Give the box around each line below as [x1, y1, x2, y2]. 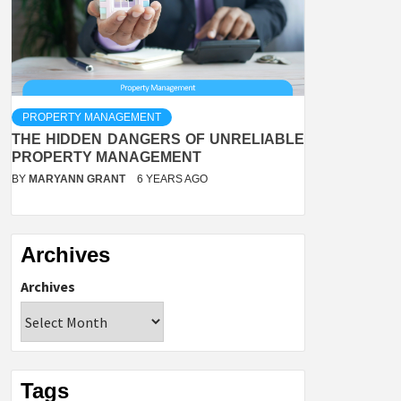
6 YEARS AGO [137, 173, 208, 186]
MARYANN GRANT [29, 173, 128, 186]
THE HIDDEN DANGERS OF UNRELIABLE [12, 132, 304, 148]
